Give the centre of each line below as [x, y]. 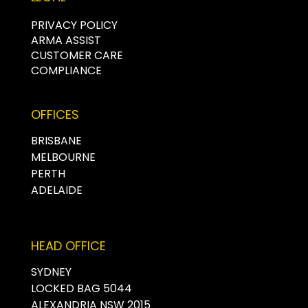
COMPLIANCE [66, 70]
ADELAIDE [56, 190]
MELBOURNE [63, 157]
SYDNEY [51, 272]
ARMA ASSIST [66, 40]
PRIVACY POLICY [74, 25]
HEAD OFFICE [68, 246]
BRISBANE [56, 140]
